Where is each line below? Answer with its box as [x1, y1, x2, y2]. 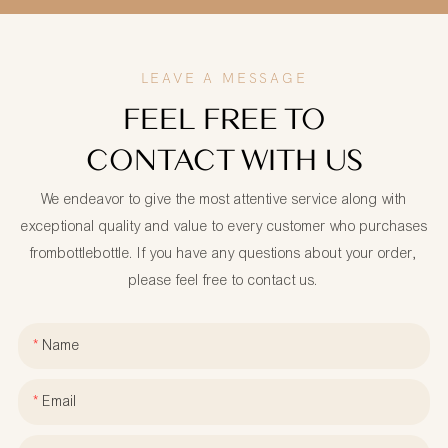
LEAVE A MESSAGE [140, 70, 308, 88]
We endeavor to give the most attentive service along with [41, 190, 407, 208]
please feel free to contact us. [129, 271, 319, 289]
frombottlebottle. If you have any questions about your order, [30, 244, 418, 262]
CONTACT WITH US [85, 141, 363, 180]
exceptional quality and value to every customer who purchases [20, 217, 428, 235]
